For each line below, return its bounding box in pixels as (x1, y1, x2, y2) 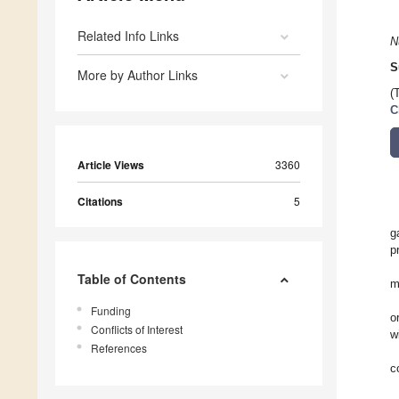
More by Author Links (77, 66, 198, 85)
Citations (77, 193, 123, 210)
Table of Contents (77, 270, 186, 289)
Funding (91, 303, 131, 319)
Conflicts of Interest (91, 322, 183, 338)
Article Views (77, 157, 144, 174)
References (91, 340, 147, 356)
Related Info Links (77, 27, 179, 45)
